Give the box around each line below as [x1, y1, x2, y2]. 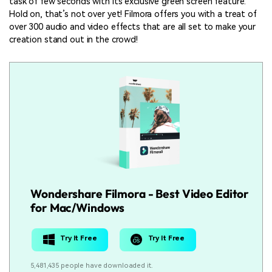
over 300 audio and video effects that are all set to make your [9, 22, 256, 33]
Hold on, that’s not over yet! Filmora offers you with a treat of [9, 9, 257, 20]
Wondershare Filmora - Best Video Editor [30, 186, 250, 201]
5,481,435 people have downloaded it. [30, 261, 153, 270]
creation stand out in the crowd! [9, 35, 138, 46]
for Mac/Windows [30, 200, 125, 215]
